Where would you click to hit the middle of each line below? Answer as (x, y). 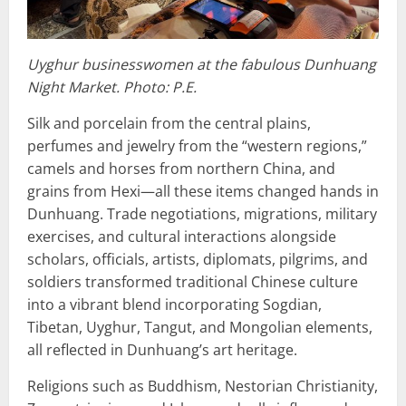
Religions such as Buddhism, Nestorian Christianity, (203, 386)
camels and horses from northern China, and (181, 168)
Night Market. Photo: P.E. (114, 87)
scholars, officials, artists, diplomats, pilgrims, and (198, 259)
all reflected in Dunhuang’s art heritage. (162, 349)
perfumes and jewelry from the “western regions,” (197, 145)
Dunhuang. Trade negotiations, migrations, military (202, 213)
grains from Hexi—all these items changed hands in (203, 191)
